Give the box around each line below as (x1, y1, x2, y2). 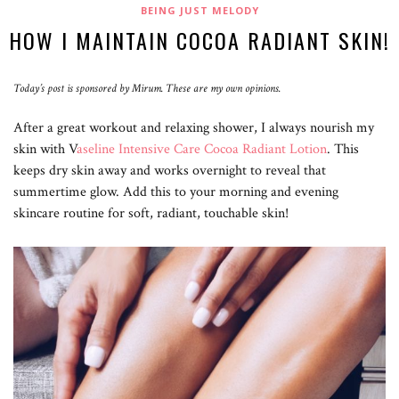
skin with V (13, 139, 77, 159)
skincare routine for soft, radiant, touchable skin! (13, 203, 289, 223)
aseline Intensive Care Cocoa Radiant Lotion (77, 139, 327, 159)
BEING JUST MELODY (140, 3, 259, 17)
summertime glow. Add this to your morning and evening (13, 182, 338, 201)
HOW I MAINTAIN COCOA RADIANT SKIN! (9, 23, 390, 56)
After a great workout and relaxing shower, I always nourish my (13, 118, 374, 137)
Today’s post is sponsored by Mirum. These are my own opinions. (13, 80, 281, 96)
